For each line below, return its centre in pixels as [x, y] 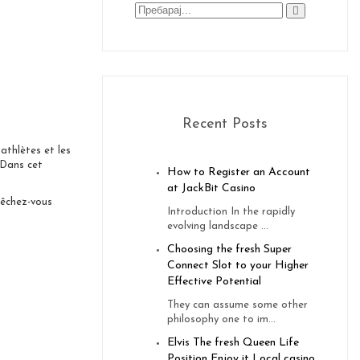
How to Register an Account [239, 173]
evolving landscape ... [218, 227]
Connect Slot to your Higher [238, 266]
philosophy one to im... [221, 320]
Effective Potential [214, 282]
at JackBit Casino [211, 189]
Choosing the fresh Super [229, 250]
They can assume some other [237, 305]
